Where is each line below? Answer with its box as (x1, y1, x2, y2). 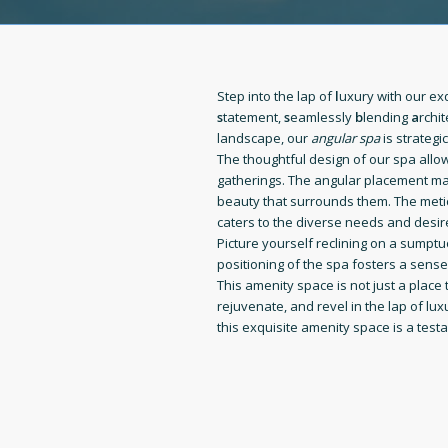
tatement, (223, 108, 284, 127)
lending (363, 108, 411, 127)
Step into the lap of (217, 87, 335, 106)
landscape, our (217, 129, 311, 148)
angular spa (311, 129, 380, 148)
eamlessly (290, 108, 355, 127)
